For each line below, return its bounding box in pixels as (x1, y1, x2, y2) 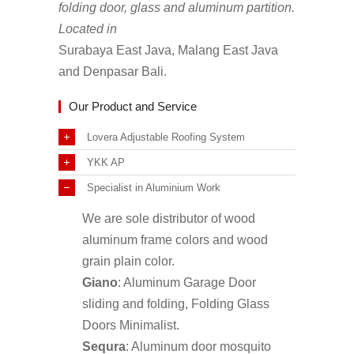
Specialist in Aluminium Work (87, 182, 220, 194)
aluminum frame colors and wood (82, 232, 268, 247)
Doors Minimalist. (82, 318, 179, 332)
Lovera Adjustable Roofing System (87, 131, 245, 143)
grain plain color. (82, 254, 175, 268)
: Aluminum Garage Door (118, 275, 256, 289)
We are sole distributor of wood (82, 211, 255, 225)
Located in (58, 21, 117, 36)
